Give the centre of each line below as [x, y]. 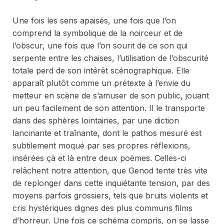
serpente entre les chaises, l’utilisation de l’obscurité [110, 58]
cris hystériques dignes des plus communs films [102, 208]
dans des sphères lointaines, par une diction [96, 121]
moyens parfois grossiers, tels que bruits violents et [110, 196]
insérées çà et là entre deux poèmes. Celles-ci [99, 158]
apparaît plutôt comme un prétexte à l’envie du [101, 83]
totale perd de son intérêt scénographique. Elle [101, 71]
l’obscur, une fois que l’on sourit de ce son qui [100, 46]
